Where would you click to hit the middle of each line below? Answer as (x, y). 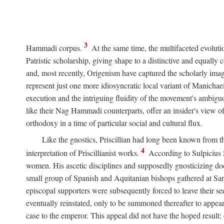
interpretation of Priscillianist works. (82, 153)
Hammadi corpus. (54, 47)
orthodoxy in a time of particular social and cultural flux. (114, 122)
